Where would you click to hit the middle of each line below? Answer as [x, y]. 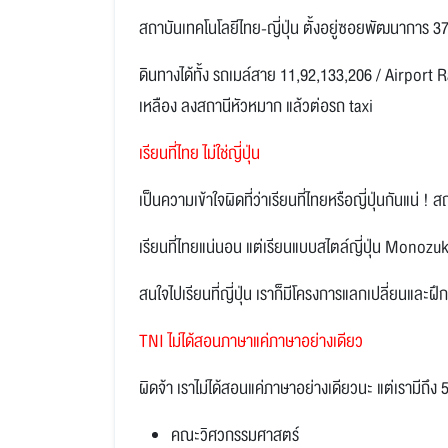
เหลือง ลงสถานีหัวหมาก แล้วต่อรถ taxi [256, 106]
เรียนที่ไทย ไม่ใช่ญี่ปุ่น [199, 153]
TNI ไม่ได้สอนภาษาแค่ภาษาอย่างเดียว [251, 341]
